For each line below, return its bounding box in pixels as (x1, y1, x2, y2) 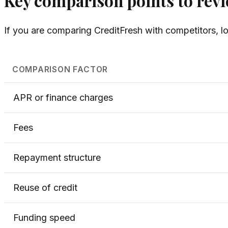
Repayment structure (13, 152, 101, 163)
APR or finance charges (13, 92, 113, 103)
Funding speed (13, 212, 75, 223)
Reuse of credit (13, 182, 77, 193)
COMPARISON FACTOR (12, 65, 108, 75)
